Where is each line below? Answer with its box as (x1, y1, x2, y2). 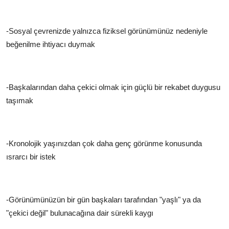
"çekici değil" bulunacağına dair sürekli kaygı (6, 208, 153, 217)
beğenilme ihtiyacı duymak (6, 39, 95, 49)
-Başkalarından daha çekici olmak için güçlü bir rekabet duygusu (6, 82, 220, 91)
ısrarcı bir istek (6, 152, 56, 161)
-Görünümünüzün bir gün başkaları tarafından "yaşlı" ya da (6, 195, 201, 204)
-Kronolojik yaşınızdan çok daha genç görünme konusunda (6, 139, 202, 148)
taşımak (6, 96, 33, 105)
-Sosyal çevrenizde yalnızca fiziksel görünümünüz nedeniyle (6, 26, 208, 35)
